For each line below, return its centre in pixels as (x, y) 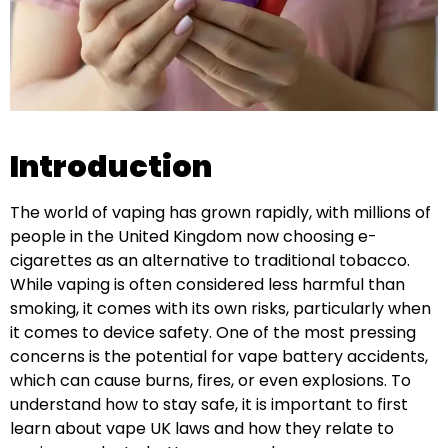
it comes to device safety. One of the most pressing (213, 332)
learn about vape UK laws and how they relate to (202, 428)
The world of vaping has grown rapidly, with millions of (220, 212)
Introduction (111, 166)
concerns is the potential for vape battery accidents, (219, 356)
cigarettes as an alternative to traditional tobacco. (210, 260)
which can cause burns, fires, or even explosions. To (210, 380)
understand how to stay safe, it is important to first (209, 404)
